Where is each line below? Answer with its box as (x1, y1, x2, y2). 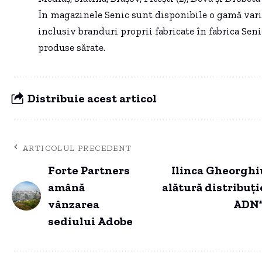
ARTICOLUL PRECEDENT (23, 143, 132, 154)
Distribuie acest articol (27, 91, 157, 105)
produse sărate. (37, 42, 105, 54)
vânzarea (48, 197, 99, 212)
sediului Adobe (48, 214, 133, 229)
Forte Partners (48, 163, 130, 178)
